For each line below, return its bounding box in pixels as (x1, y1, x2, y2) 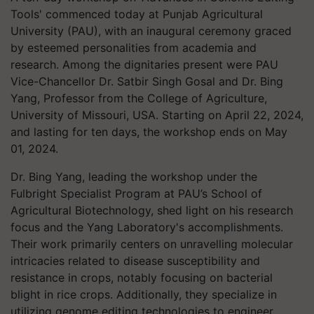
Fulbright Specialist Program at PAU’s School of (11, 186, 262, 200)
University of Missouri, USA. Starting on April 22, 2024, (11, 108, 303, 122)
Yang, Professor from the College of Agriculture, (11, 91, 267, 105)
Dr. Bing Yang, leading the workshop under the (11, 170, 257, 184)
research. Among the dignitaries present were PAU (11, 57, 278, 71)
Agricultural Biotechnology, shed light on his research (11, 203, 293, 217)
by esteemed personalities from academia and (11, 41, 257, 55)
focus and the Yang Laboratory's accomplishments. (11, 220, 283, 234)
